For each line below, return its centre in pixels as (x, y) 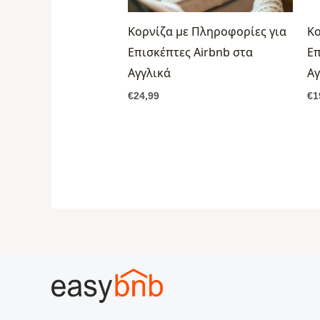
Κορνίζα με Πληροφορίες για (207, 31)
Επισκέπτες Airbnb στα (190, 52)
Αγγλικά (149, 72)
